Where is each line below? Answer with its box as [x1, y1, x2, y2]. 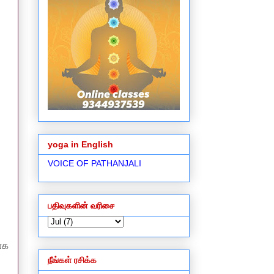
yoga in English [48, 139, 113, 150]
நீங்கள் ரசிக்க [48, 255, 97, 265]
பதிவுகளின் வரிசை [48, 200, 115, 210]
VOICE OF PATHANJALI [48, 158, 141, 169]
